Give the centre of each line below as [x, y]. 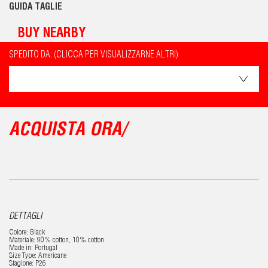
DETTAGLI [25, 217]
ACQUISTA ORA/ [68, 131]
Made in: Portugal [33, 249]
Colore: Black [27, 233]
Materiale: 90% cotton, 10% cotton [57, 241]
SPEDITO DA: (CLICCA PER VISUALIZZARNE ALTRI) [94, 55]
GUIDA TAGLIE [36, 7]
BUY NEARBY [52, 34]
